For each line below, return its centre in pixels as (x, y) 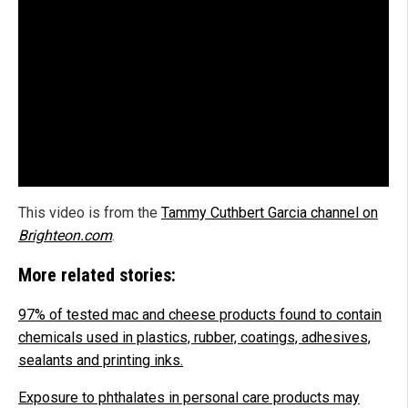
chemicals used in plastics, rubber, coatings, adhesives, (194, 337)
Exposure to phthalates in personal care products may (189, 397)
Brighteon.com (65, 235)
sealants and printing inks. (101, 360)
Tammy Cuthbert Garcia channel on (270, 212)
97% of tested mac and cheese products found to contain (200, 314)
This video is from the (90, 212)
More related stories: (97, 275)
